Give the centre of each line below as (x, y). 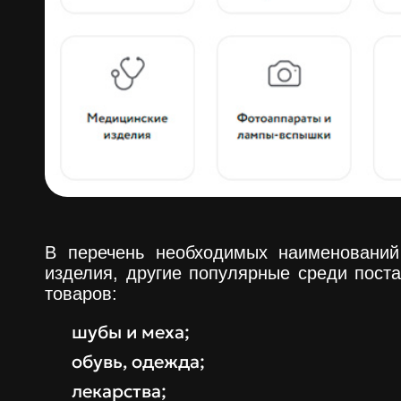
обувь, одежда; (138, 362)
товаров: (81, 294)
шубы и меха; (131, 333)
